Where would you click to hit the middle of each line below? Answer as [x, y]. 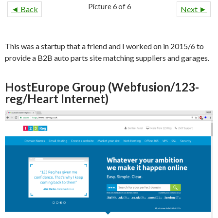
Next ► [194, 9]
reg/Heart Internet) [57, 98]
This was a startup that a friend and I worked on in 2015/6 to [104, 46]
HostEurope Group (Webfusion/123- [102, 87]
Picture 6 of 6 [109, 6]
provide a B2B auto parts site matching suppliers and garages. [107, 57]
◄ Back [25, 9]
